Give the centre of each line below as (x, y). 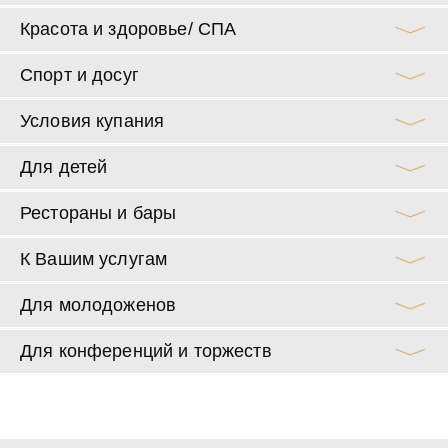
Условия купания (92, 120)
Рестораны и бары (98, 212)
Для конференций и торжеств (146, 350)
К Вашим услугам (94, 258)
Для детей (64, 166)
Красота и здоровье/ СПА (128, 28)
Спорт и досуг (79, 74)
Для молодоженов (98, 304)
